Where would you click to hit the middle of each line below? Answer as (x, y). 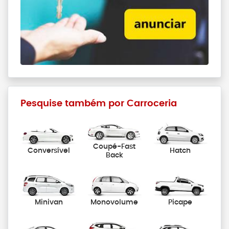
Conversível (49, 151)
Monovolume (114, 202)
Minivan (49, 202)
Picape (180, 202)
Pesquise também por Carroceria (99, 104)
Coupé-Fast (114, 146)
